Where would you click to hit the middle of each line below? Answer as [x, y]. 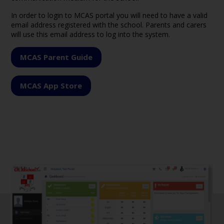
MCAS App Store [51, 85]
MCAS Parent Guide [56, 57]
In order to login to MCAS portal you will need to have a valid [109, 15]
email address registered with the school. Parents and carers [109, 25]
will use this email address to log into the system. [91, 34]
